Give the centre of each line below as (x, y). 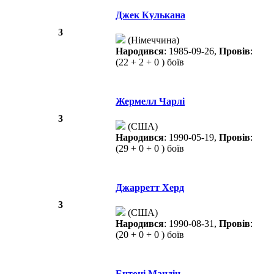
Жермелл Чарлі (150, 102)
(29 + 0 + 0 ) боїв (150, 149)
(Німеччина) (152, 40)
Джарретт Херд (150, 188)
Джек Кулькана (150, 15)
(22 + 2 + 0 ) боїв (150, 62)
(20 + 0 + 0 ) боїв (150, 235)
